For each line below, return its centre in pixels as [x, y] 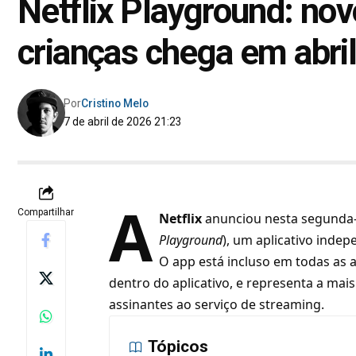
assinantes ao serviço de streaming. [217, 305]
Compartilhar [46, 213]
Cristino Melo [115, 104]
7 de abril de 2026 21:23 [123, 122]
